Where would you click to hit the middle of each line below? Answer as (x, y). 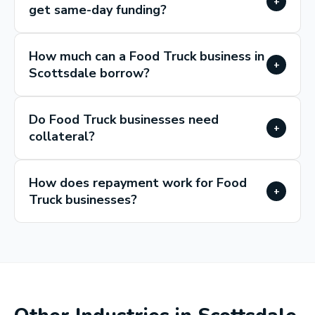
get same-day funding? (98, 10)
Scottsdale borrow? (89, 73)
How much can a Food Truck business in (147, 56)
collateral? (62, 136)
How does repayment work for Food (138, 183)
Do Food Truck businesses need (124, 120)
